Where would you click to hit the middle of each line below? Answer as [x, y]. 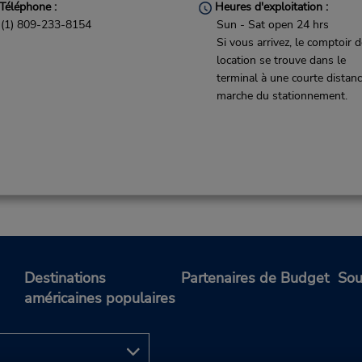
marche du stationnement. [282, 96]
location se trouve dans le [282, 60]
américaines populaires [100, 299]
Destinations [65, 278]
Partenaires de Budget [255, 278]
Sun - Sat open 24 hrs [273, 25]
